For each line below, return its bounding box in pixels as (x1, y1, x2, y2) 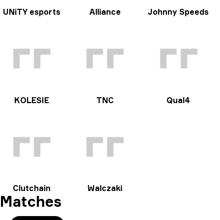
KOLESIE (14, 95, 50, 105)
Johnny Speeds (148, 7, 209, 17)
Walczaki (87, 183, 123, 193)
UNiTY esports (3, 7, 61, 17)
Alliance (89, 7, 121, 17)
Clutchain (13, 183, 51, 193)
